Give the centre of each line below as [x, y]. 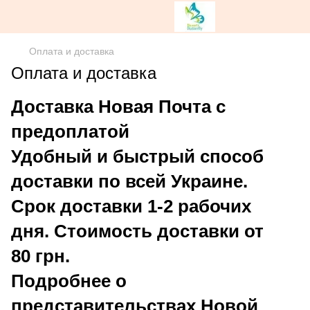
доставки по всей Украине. [129, 181]
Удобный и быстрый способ [137, 156]
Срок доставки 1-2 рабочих [131, 206]
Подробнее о [69, 281]
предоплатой [73, 131]
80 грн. [40, 256]
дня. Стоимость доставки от [137, 231]
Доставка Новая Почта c [118, 107]
